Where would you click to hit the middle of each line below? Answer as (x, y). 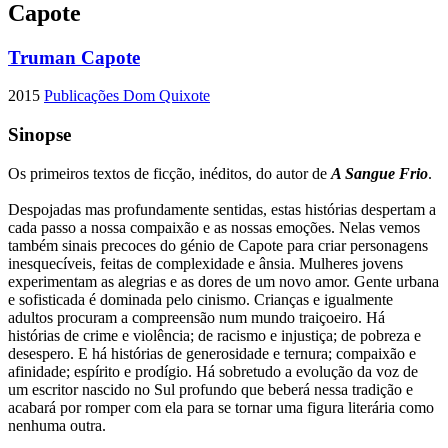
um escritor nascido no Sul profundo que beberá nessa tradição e (210, 389)
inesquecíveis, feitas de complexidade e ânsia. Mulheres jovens (205, 263)
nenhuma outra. (57, 425)
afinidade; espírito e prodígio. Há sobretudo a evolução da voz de (213, 371)
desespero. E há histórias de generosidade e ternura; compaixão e (212, 353)
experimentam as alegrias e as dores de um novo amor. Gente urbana (223, 281)
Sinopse (39, 135)
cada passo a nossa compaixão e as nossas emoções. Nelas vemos (214, 227)
